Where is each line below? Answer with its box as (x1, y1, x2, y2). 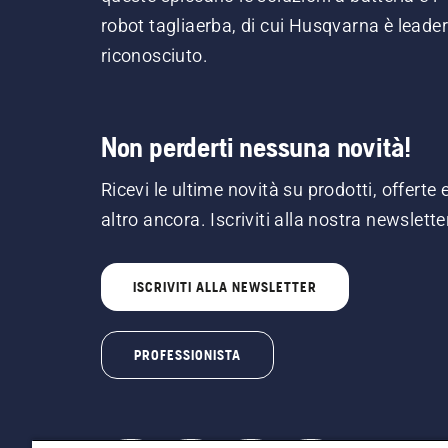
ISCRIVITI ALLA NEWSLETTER (132, 278, 317, 295)
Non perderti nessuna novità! (100, 130, 412, 163)
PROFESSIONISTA (133, 346, 241, 363)
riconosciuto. (100, 44, 208, 66)
